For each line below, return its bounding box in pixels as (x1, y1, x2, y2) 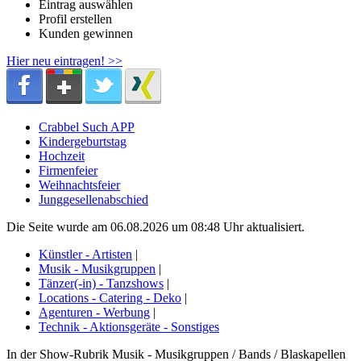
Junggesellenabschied (39, 192, 148, 206)
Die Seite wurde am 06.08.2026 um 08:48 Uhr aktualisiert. (6, 219, 305, 234)
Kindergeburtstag (39, 134, 127, 148)
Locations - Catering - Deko (39, 290, 181, 305)
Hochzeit (39, 148, 85, 163)
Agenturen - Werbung (39, 305, 150, 319)
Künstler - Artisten (39, 247, 132, 261)
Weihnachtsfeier (39, 177, 120, 192)
